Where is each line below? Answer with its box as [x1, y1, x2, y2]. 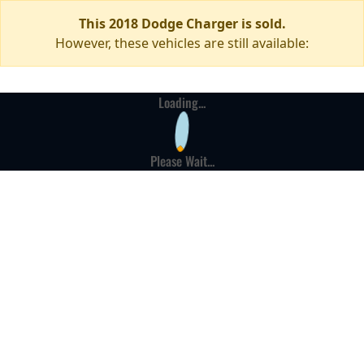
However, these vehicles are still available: [55, 34, 309, 52]
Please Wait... [149, 151, 214, 171]
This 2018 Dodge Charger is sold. [78, 15, 286, 32]
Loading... [158, 93, 206, 112]
